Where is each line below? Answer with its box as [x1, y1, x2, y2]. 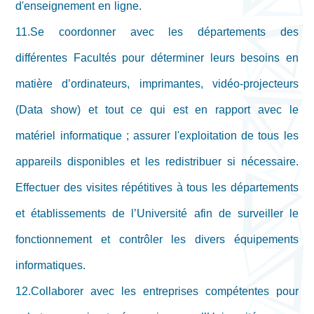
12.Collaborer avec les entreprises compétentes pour [15, 280, 299, 303]
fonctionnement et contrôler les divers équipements [15, 228, 299, 251]
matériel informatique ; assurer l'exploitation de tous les [15, 125, 299, 147]
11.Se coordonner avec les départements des [15, 21, 299, 43]
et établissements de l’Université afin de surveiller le [15, 203, 299, 225]
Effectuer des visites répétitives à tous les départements [15, 177, 299, 199]
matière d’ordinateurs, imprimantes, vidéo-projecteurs [15, 73, 299, 95]
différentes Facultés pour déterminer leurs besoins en [15, 47, 299, 69]
